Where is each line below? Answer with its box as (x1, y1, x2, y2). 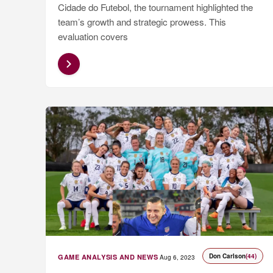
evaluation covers (58, 30, 128, 43)
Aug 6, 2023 (160, 253, 196, 262)
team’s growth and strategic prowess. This (58, 15, 226, 29)
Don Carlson (208, 252, 246, 261)
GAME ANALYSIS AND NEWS (58, 252, 158, 262)
